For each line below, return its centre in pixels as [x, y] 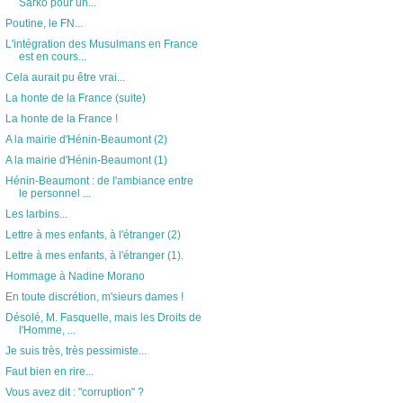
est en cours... [52, 57]
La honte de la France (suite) [75, 98]
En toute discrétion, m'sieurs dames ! [94, 297]
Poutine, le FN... [44, 23]
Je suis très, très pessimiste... [76, 351]
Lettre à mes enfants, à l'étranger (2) [93, 235]
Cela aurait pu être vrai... [65, 77]
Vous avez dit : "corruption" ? [74, 392]
